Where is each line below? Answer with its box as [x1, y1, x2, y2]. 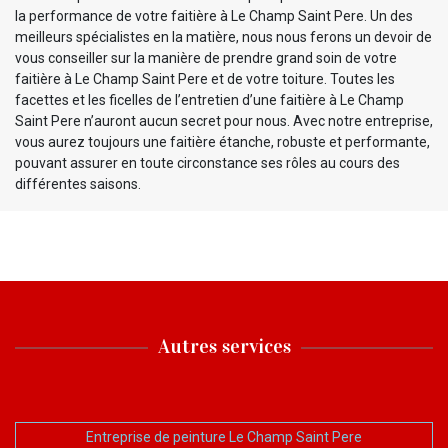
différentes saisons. [15, 175, 141, 192]
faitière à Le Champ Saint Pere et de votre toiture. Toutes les [15, 70, 395, 87]
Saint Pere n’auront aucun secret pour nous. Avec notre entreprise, [15, 112, 433, 129]
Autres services [157, 333, 291, 358]
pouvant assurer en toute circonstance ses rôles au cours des [15, 154, 400, 171]
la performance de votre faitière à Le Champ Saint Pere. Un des [15, 7, 413, 24]
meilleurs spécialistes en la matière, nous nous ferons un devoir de [15, 28, 432, 45]
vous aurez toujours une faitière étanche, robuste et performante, [15, 133, 430, 150]
